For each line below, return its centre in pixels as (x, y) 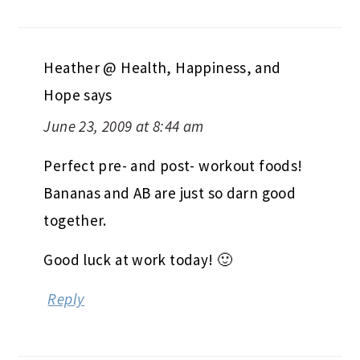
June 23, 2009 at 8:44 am (124, 126)
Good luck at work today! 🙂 (138, 259)
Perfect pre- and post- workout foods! (173, 165)
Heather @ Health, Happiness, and (162, 67)
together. (75, 220)
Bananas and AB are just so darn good (170, 192)
